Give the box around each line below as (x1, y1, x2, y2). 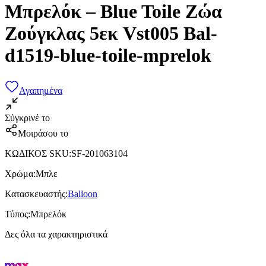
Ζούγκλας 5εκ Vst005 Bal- (5, 23, 217, 45)
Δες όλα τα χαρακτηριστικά (5, 229, 107, 239)
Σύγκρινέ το (5, 112, 50, 123)
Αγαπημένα (19, 85, 62, 96)
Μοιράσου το (18, 128, 68, 138)
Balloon (68, 188, 97, 199)
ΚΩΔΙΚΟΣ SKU (5, 148, 69, 159)
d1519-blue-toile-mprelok (5, 45, 211, 66)
